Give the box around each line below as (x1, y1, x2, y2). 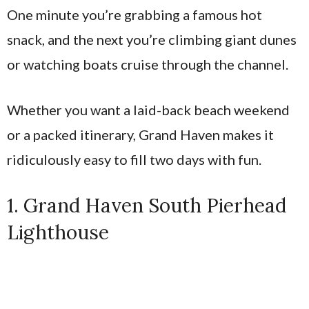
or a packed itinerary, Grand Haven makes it (7, 126, 274, 143)
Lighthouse (7, 220, 109, 245)
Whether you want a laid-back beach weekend (7, 101, 290, 118)
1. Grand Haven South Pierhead (7, 193, 286, 218)
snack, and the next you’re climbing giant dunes (7, 31, 297, 48)
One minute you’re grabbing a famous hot (7, 6, 262, 23)
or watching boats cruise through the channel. (7, 56, 288, 72)
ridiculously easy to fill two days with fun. (7, 151, 261, 168)
